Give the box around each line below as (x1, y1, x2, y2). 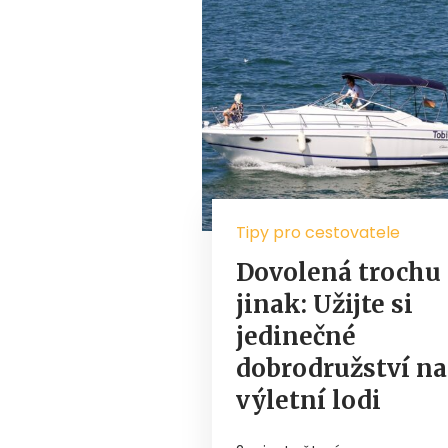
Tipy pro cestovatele (236, 220, 400, 244)
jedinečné (236, 320, 356, 352)
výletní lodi (236, 384, 381, 416)
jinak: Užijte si (236, 288, 413, 320)
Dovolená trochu (236, 256, 441, 288)
